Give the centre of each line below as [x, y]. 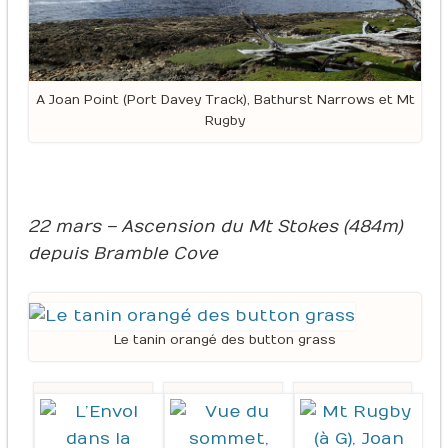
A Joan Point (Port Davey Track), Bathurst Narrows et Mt [225, 99]
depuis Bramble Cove [122, 253]
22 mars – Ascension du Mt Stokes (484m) [215, 226]
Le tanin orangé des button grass [225, 339]
